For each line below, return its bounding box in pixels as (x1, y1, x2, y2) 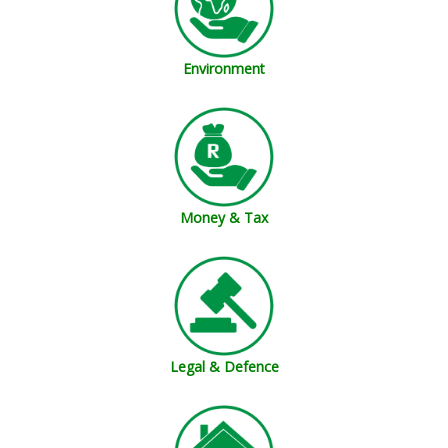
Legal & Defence (169, 356, 279, 376)
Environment (183, 59, 265, 79)
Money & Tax (180, 208, 268, 228)
